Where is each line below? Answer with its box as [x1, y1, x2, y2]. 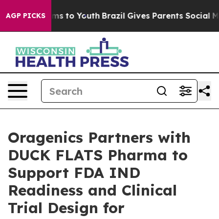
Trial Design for [8, 198, 125, 217]
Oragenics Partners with [8, 128, 191, 147]
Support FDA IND [8, 163, 140, 182]
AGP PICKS [6, 11, 45, 20]
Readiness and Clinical [8, 181, 177, 199]
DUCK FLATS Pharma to [8, 146, 188, 164]
